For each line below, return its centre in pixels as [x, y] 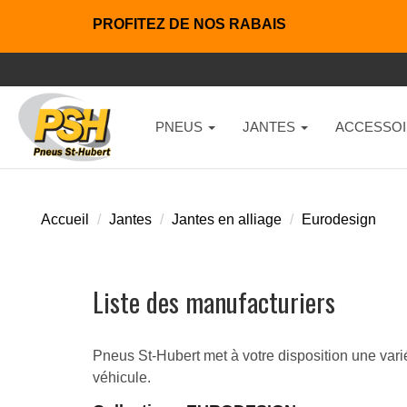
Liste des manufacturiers [214, 302]
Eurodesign [339, 219]
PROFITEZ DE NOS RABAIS [189, 24]
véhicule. [122, 377]
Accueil [65, 219]
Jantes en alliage [227, 219]
